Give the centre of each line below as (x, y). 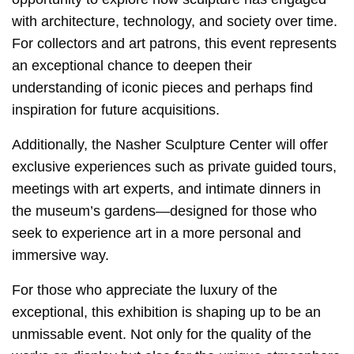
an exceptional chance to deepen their (132, 65)
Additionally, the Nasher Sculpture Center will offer (170, 144)
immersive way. (61, 255)
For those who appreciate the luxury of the (145, 290)
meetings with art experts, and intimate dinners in (167, 188)
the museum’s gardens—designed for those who (165, 211)
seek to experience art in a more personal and (157, 233)
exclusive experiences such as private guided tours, (175, 166)
